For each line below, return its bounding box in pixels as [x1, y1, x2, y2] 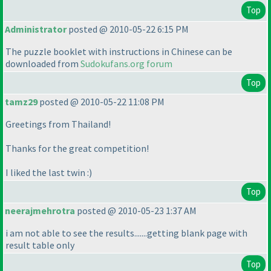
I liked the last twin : [5, 166, 89, 179]
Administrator [5, 23, 67, 36]
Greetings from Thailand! [5, 118, 111, 131]
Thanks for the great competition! [5, 142, 149, 155]
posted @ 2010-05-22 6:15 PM [67, 23, 189, 36]
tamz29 [5, 96, 38, 108]
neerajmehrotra [5, 204, 75, 217]
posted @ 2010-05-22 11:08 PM [38, 96, 165, 108]
